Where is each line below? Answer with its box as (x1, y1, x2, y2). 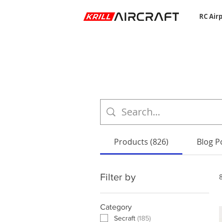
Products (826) (114, 136, 169, 147)
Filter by (100, 171, 136, 182)
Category (100, 202, 132, 211)
